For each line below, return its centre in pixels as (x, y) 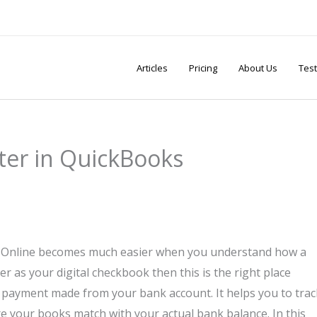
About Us (258, 68)
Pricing (203, 68)
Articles (152, 68)
